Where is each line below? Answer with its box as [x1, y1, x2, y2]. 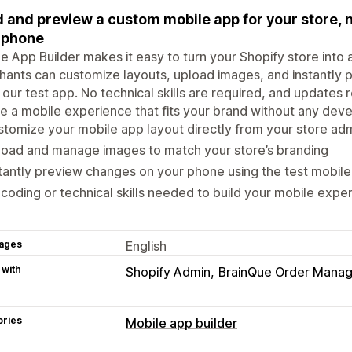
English [126, 237, 167, 254]
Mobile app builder [126, 314, 237, 331]
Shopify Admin [126, 263, 211, 280]
